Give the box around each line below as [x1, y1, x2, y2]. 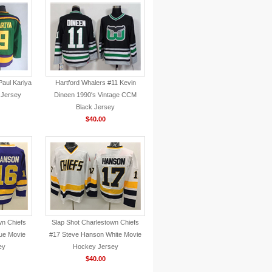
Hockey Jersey [72, 243, 118, 250]
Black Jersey [76, 103, 115, 110]
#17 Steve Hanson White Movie [49, 231, 141, 238]
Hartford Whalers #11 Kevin [55, 79, 136, 86]
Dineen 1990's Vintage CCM [54, 91, 137, 98]
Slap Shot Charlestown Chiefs [52, 219, 139, 226]
